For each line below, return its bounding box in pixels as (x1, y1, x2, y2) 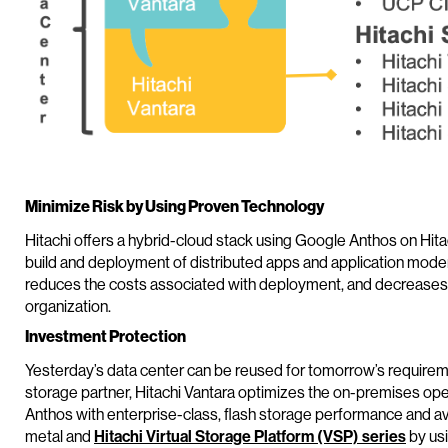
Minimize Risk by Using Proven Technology (25, 195, 324, 216)
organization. (25, 295, 111, 316)
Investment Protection (25, 325, 186, 346)
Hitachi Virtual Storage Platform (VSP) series (94, 425, 406, 446)
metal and (25, 425, 94, 446)
